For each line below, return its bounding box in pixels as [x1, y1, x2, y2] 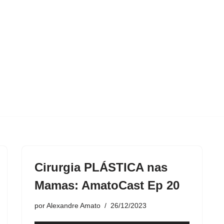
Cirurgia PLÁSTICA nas [34, 160, 167, 174]
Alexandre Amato [46, 201, 100, 209]
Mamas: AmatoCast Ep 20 [34, 178, 179, 192]
